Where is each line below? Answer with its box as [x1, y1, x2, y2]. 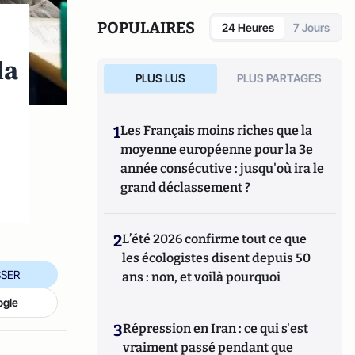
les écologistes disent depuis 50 [122, 250, 311, 265]
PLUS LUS [135, 71, 185, 85]
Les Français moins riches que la [120, 123, 313, 138]
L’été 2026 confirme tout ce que [122, 231, 307, 246]
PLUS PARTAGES [237, 71, 323, 85]
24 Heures [222, 21, 274, 34]
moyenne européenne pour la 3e [120, 142, 314, 157]
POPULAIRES [97, 18, 196, 37]
